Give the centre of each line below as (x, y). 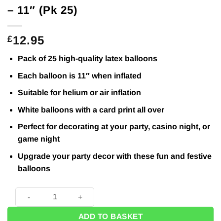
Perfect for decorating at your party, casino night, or (114, 127)
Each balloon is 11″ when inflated (79, 75)
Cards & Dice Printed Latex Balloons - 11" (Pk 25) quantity (113, 192)
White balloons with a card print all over (91, 110)
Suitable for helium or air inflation (79, 93)
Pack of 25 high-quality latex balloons (87, 58)
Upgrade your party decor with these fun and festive (114, 156)
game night (38, 139)
